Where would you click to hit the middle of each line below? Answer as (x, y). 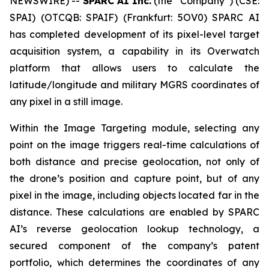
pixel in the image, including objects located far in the (134, 195)
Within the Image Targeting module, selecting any (134, 128)
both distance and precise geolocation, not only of (134, 162)
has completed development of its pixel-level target (134, 34)
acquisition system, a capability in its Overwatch (134, 51)
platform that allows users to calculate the (134, 68)
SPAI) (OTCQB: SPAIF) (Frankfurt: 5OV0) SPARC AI (134, 17)
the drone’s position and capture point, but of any (134, 178)
